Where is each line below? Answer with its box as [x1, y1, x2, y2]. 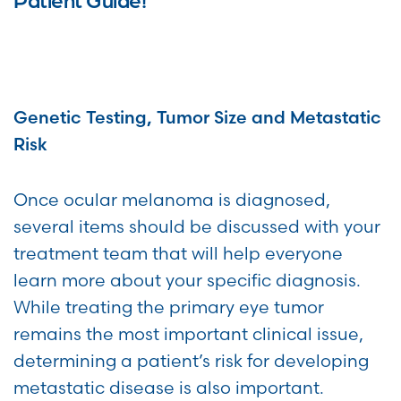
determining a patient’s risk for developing [13, 350, 369, 372]
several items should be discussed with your [13, 216, 380, 238]
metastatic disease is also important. [13, 377, 324, 399]
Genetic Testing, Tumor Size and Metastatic [13, 107, 381, 129]
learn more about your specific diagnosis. [13, 269, 361, 292]
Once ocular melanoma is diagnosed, [13, 189, 330, 211]
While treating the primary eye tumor [13, 296, 324, 319]
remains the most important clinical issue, [13, 323, 363, 346]
